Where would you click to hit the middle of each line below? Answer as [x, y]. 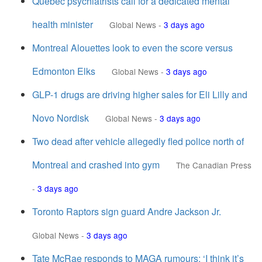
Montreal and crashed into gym [96, 165]
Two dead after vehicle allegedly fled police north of [138, 141]
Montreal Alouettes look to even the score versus [132, 48]
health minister [63, 24]
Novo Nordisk [61, 118]
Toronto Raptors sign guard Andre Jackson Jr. [127, 211]
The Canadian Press [214, 165]
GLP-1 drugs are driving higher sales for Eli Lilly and [140, 94]
